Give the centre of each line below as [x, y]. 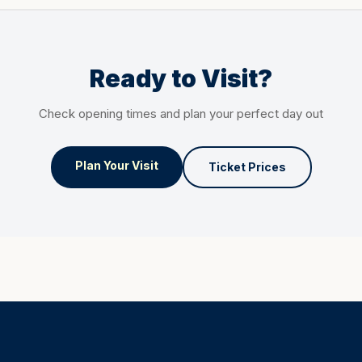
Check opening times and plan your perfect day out [181, 114]
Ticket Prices [247, 167]
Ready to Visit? [181, 78]
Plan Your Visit [116, 165]
